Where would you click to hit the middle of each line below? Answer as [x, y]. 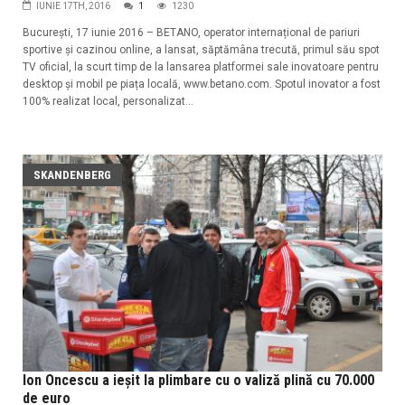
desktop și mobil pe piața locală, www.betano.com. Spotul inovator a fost [202, 84]
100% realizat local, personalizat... [108, 101]
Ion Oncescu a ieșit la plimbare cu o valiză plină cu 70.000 [198, 380]
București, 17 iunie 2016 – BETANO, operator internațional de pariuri [191, 32]
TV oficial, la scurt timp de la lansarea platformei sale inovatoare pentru [201, 66]
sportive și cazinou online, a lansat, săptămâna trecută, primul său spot [201, 49]
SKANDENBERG [72, 174]
